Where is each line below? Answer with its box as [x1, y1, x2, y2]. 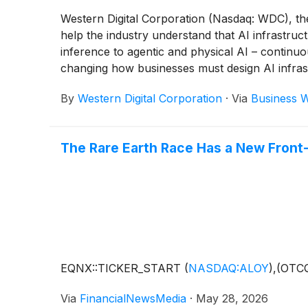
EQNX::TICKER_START [60, 261, 184, 276]
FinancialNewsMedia [80, 291, 186, 306]
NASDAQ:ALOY [188, 261, 269, 276]
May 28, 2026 [196, 291, 268, 306]
